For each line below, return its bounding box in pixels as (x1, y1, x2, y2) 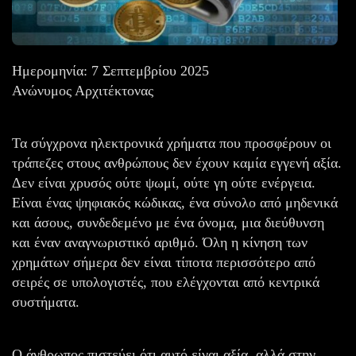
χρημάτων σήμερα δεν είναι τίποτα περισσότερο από (12, 253, 315, 270)
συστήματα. (12, 293, 79, 310)
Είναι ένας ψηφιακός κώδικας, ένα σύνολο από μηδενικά (12, 194, 338, 211)
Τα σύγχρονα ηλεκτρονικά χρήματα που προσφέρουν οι (12, 134, 331, 151)
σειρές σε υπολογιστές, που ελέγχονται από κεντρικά (12, 273, 319, 290)
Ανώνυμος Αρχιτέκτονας (12, 82, 153, 99)
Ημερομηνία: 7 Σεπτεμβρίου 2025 (12, 62, 209, 79)
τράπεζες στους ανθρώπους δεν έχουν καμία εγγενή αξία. (12, 154, 342, 171)
